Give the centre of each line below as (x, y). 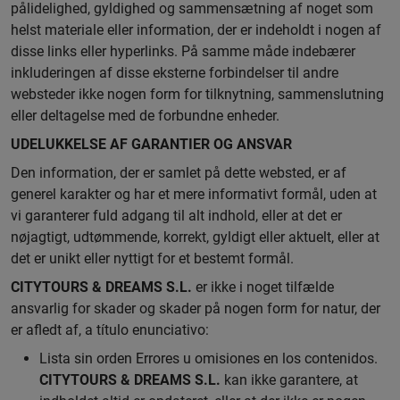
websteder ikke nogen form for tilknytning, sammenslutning (197, 94)
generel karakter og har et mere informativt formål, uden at (194, 194)
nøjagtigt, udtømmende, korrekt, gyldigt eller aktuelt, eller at (195, 237)
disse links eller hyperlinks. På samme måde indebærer (183, 51)
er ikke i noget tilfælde (263, 287)
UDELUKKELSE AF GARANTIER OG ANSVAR (151, 144)
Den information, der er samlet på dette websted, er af (179, 173)
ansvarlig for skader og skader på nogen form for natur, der (196, 308)
